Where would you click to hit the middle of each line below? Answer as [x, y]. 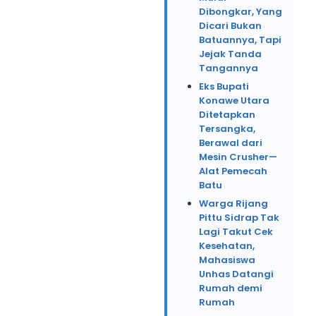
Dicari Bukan [230, 26]
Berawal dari [231, 143]
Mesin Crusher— [238, 157]
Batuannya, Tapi [240, 40]
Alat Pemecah [233, 171]
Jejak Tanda [230, 54]
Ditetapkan [227, 115]
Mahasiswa [227, 260]
